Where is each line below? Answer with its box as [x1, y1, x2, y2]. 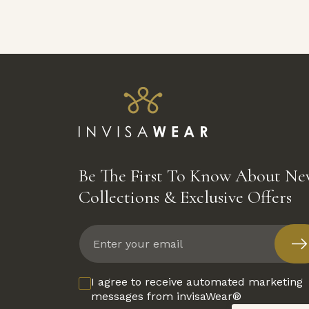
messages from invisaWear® [91, 290, 241, 303]
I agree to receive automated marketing [91, 275, 303, 289]
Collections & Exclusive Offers [79, 186, 292, 208]
